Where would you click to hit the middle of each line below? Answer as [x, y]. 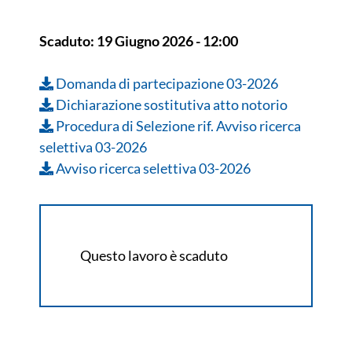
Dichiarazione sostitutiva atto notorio [170, 105]
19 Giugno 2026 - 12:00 [167, 41]
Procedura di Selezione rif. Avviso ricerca [177, 126]
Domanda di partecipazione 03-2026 [166, 84]
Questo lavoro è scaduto [154, 256]
